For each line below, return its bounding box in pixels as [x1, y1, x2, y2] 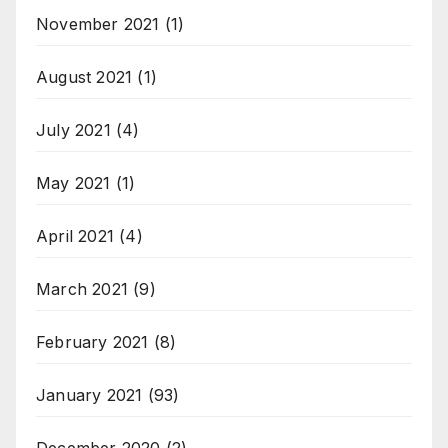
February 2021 [36, 331, 149, 352]
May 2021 [36, 172, 111, 193]
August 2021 [36, 66, 133, 87]
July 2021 [36, 119, 111, 140]
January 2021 [36, 384, 143, 405]
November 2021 [36, 13, 160, 34]
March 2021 [36, 278, 128, 299]
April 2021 [36, 225, 114, 246]
